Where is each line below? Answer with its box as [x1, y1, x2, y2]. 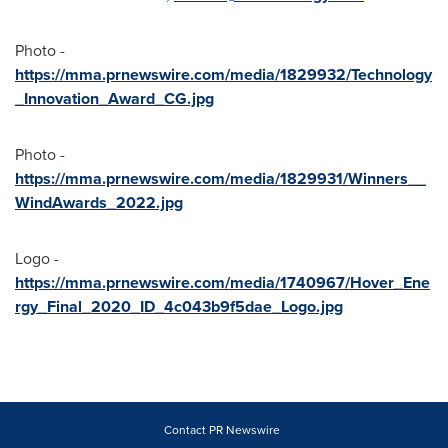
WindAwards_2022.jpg [15, 190, 183, 214]
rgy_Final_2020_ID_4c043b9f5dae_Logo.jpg [15, 294, 343, 318]
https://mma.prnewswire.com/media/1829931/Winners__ [15, 166, 426, 190]
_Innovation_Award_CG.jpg [15, 86, 214, 110]
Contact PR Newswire [163, 420, 280, 439]
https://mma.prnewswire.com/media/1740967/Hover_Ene [15, 270, 430, 294]
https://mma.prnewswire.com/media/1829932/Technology [15, 62, 432, 86]
